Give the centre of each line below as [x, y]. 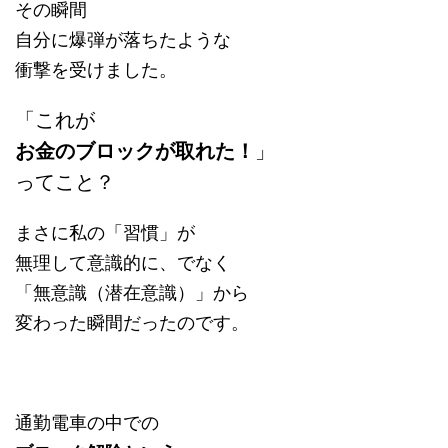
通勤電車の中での [87, 423]
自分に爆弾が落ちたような [123, 40]
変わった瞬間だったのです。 [132, 323]
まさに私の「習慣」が [105, 233]
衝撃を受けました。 [96, 70]
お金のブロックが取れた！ [135, 151]
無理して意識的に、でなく [123, 263]
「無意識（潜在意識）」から [132, 293]
